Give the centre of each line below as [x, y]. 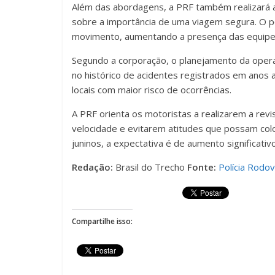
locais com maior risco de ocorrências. [152, 90]
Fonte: [202, 167]
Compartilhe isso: [102, 222]
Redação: [92, 167]
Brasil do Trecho [150, 167]
